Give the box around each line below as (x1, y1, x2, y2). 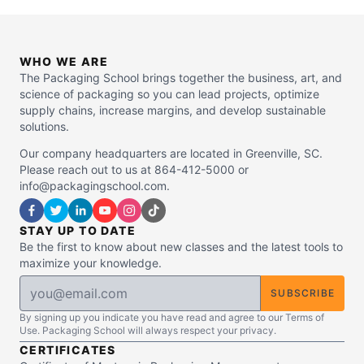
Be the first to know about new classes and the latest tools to (19, 240, 343, 253)
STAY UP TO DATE (19, 223, 136, 237)
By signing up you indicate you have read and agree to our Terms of (19, 311, 324, 323)
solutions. (19, 119, 69, 133)
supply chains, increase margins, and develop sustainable (19, 103, 326, 117)
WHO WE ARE (19, 54, 108, 68)
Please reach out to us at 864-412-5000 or (19, 162, 249, 176)
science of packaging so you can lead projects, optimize (19, 87, 319, 101)
